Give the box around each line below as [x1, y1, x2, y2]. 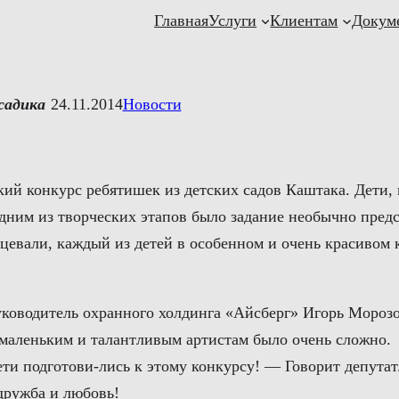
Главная [154, 12, 209, 30]
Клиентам [270, 12, 338, 30]
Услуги [208, 12, 257, 30]
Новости [122, 95, 182, 114]
